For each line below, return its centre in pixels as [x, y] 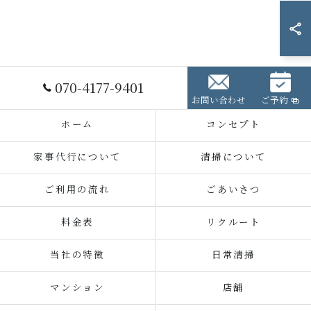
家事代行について [77, 158]
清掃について [234, 158]
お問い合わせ [218, 101]
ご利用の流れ [77, 190]
